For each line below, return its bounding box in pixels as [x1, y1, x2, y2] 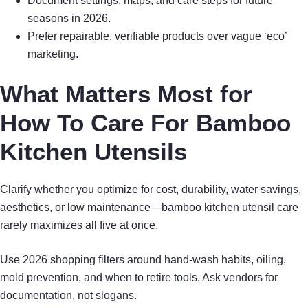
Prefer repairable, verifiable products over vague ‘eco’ [27, 30, 287, 43]
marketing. [27, 48, 78, 60]
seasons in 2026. [27, 12, 111, 25]
